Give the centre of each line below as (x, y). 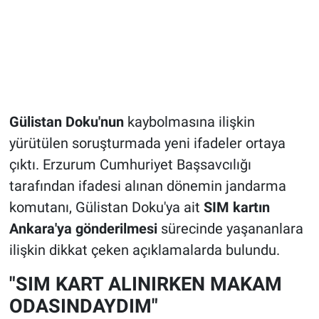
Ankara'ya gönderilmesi (83, 228)
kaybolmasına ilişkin (189, 121)
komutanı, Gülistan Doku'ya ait (106, 207)
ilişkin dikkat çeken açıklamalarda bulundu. (144, 250)
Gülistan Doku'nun (66, 121)
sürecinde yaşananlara (230, 228)
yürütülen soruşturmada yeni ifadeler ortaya (147, 143)
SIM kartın (236, 207)
